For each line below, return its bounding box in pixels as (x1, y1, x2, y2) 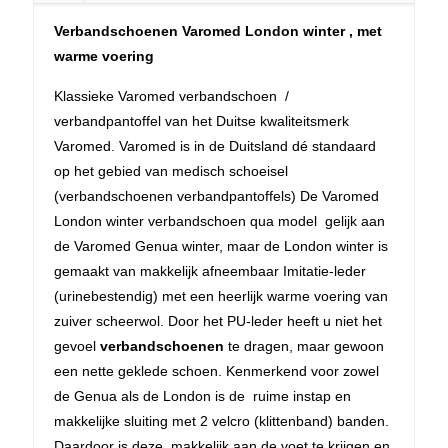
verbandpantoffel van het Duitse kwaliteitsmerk (54, 112, 349, 129)
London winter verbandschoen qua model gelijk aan (54, 212, 385, 229)
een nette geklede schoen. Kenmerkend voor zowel (54, 362, 379, 379)
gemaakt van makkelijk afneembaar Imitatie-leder (54, 262, 366, 279)
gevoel (54, 337, 100, 354)
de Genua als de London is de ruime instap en (54, 387, 351, 404)
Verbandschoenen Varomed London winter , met (54, 22, 382, 39)
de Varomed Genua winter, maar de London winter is (54, 237, 388, 254)
